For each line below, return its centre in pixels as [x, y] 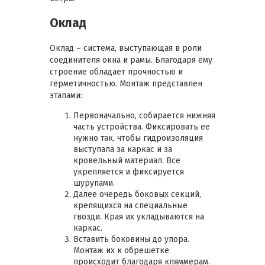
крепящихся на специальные [130, 205]
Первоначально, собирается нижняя [144, 115]
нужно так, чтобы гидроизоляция [138, 138]
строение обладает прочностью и [116, 72]
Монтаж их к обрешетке [121, 250]
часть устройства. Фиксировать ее [142, 127]
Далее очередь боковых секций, [137, 194]
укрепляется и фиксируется [129, 172]
